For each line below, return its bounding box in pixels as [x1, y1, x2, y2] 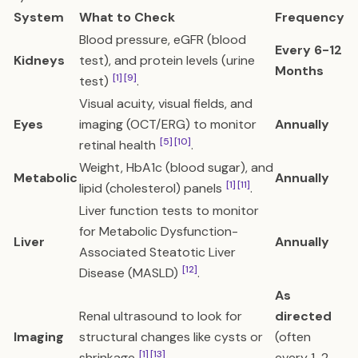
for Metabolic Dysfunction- [79, 223, 238, 240]
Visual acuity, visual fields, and [79, 95, 253, 112]
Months [275, 62, 324, 79]
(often [275, 328, 311, 345]
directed [275, 308, 332, 324]
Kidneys [14, 52, 65, 69]
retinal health [79, 137, 159, 153]
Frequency [275, 9, 344, 26]
